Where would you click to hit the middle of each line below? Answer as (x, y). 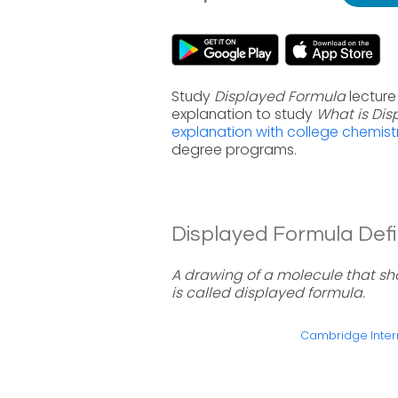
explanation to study (244, 114)
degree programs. (234, 150)
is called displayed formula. (268, 293)
